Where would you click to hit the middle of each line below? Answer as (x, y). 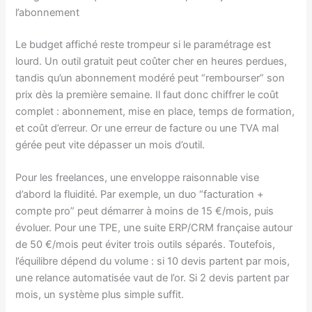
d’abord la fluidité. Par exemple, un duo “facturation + (140, 195)
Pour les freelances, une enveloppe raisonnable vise (138, 178)
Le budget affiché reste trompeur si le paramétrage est (143, 44)
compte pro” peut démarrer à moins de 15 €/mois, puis (145, 211)
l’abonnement (48, 12)
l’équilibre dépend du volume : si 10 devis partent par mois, (153, 262)
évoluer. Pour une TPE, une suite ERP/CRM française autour (154, 228)
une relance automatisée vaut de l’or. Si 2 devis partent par (153, 278)
